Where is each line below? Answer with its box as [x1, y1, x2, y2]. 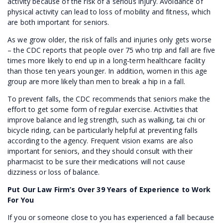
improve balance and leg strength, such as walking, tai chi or [7, 114, 206, 124]
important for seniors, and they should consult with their [7, 146, 193, 156]
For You [7, 195, 34, 205]
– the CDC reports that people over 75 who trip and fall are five [7, 45, 215, 55]
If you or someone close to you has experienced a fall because [7, 212, 215, 222]
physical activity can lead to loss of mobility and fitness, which [7, 6, 211, 16]
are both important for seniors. [7, 17, 110, 27]
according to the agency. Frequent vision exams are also [7, 135, 193, 145]
